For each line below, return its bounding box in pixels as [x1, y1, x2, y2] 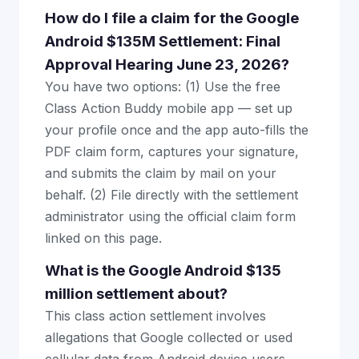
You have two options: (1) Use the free [45, 79, 280, 95]
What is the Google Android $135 [45, 261, 281, 280]
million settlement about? [45, 284, 228, 303]
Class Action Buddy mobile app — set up [45, 100, 292, 116]
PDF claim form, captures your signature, [45, 143, 299, 159]
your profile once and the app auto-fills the [45, 122, 309, 138]
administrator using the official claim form [45, 208, 296, 224]
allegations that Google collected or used [45, 329, 292, 345]
